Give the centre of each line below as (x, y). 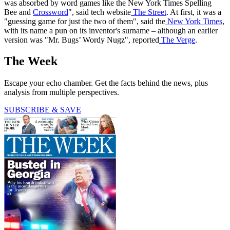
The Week (31, 61)
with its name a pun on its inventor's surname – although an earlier (111, 30)
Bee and (18, 12)
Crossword (51, 12)
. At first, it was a (194, 12)
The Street (150, 12)
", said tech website (100, 12)
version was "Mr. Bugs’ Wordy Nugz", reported (82, 40)
